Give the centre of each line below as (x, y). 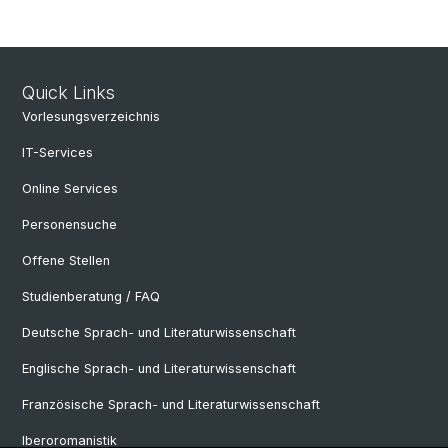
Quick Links (68, 92)
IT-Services (57, 152)
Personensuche (69, 224)
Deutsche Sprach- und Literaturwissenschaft (159, 332)
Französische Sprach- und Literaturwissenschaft (171, 404)
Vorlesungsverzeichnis (91, 116)
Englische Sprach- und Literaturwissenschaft (159, 368)
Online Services (70, 188)
